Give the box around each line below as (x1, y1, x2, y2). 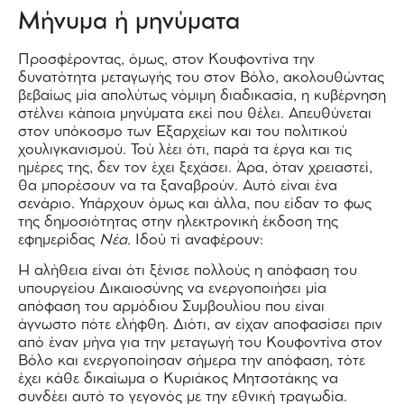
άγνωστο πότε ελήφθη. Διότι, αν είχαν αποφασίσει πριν (18, 317, 382, 332)
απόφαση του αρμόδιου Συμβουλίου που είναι (18, 299, 325, 314)
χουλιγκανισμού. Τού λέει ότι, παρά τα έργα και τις (18, 142, 352, 157)
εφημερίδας (18, 233, 99, 247)
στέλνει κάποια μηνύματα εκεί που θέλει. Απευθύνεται (18, 106, 372, 121)
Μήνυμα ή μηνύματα (18, 11, 240, 33)
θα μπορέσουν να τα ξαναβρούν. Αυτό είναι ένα (18, 179, 337, 193)
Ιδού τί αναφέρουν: (131, 233, 263, 247)
